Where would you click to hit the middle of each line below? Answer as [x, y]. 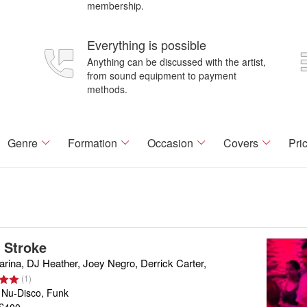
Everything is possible [147, 45]
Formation [92, 143]
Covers [241, 143]
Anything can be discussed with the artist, [176, 62]
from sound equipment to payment [162, 75]
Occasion [170, 143]
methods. [107, 89]
